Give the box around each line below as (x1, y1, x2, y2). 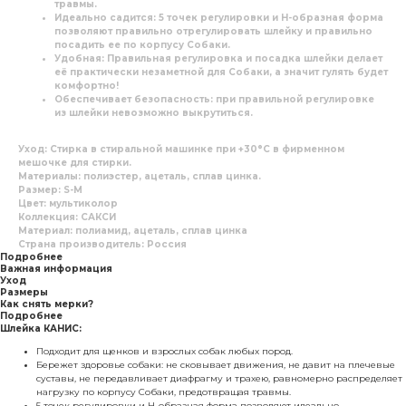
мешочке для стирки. (18, 156, 131, 169)
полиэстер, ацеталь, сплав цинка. (83, 169, 261, 182)
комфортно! (54, 79, 119, 92)
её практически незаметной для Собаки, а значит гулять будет (54, 65, 388, 78)
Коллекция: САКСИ (18, 210, 116, 223)
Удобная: (54, 52, 107, 64)
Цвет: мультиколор (18, 197, 118, 209)
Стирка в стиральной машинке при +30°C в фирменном (50, 142, 344, 155)
